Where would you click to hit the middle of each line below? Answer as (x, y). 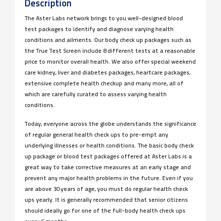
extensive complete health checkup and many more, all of (104, 84)
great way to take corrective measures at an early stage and (108, 168)
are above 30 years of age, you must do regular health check (106, 189)
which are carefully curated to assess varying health (96, 95)
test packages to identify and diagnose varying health (99, 30)
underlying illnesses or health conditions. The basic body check (109, 146)
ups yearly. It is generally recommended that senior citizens (106, 200)
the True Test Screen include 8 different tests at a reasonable (110, 51)
